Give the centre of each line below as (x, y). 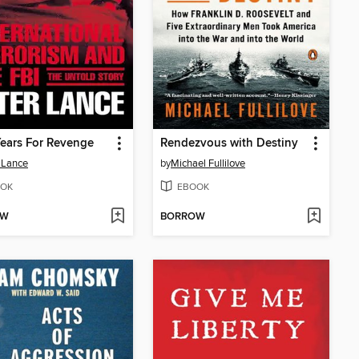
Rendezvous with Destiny (229, 144)
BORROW (183, 217)
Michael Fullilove (208, 164)
